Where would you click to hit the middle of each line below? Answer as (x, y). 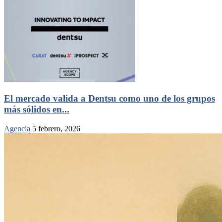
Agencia (17, 128)
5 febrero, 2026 (56, 128)
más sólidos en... (37, 110)
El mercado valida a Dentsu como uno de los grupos (110, 99)
